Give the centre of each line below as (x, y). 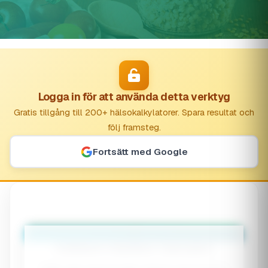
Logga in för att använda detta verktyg (134, 97)
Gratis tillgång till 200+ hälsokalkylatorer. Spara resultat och (134, 113)
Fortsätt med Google (140, 151)
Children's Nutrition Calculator (134, 249)
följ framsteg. (134, 128)
